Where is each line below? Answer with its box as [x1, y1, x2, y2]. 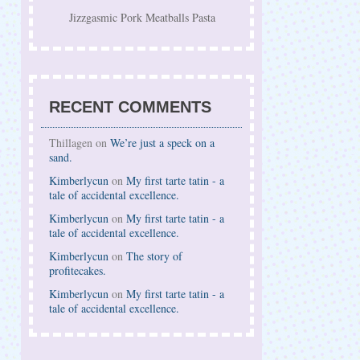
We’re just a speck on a [110, 135, 215, 150]
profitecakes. [49, 263, 106, 278]
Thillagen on [49, 135, 110, 150]
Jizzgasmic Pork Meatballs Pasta [69, 10, 215, 25]
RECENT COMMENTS [49, 98, 211, 116]
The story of [126, 248, 182, 264]
